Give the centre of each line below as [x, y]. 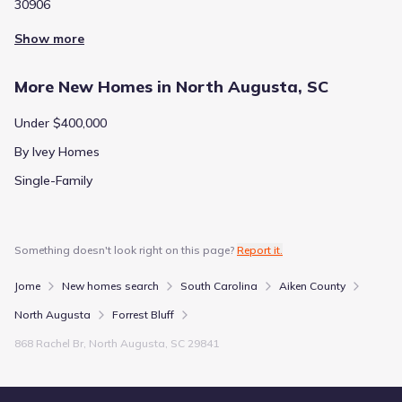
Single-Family [53, 180]
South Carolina [219, 285]
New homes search [110, 285]
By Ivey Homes [57, 151]
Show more [49, 38]
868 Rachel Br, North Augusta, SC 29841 [117, 343]
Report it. [260, 249]
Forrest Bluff [143, 314]
